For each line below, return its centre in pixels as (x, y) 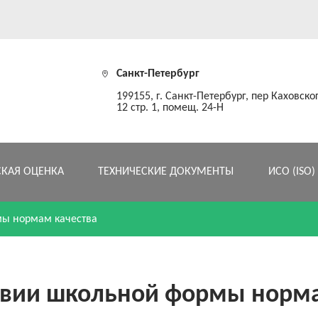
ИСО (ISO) (291, 172)
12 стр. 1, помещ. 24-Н (170, 108)
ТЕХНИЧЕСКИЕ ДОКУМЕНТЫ (166, 172)
